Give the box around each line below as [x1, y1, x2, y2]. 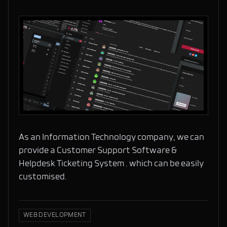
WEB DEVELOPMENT [23, 212, 86, 218]
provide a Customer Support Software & [19, 147, 177, 155]
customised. [19, 173, 67, 181]
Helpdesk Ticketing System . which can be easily [19, 160, 204, 168]
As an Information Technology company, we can [19, 134, 204, 142]
